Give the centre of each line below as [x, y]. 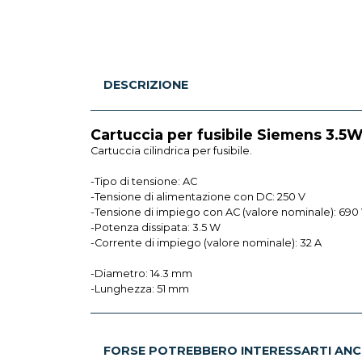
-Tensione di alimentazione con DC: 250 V [198, 196]
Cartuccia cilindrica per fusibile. [171, 150]
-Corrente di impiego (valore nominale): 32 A [206, 242]
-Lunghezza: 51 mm [140, 288]
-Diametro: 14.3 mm [141, 273]
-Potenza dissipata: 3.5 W [156, 227]
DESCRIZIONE [146, 84]
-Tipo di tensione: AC [144, 181]
